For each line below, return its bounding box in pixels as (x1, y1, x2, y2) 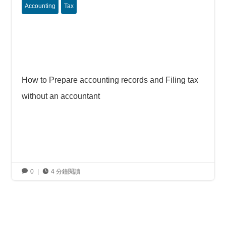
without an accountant (22, 92, 100, 100)
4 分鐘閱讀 (51, 168, 81, 175)
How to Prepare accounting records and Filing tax (22, 76, 199, 84)
